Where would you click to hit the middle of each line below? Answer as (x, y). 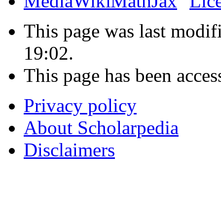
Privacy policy (80, 105)
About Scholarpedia (101, 127)
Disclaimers (69, 149)
